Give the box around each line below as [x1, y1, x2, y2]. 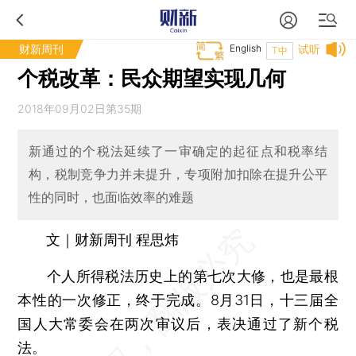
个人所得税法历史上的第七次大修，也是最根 [17, 267, 339, 284]
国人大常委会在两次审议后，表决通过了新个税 [17, 315, 339, 332]
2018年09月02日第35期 [17, 102, 142, 115]
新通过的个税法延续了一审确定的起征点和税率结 [28, 143, 328, 160]
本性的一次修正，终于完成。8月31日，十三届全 [17, 291, 339, 308]
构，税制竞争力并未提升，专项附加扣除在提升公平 [28, 166, 328, 183]
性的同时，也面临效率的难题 [28, 189, 194, 206]
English [230, 42, 261, 54]
